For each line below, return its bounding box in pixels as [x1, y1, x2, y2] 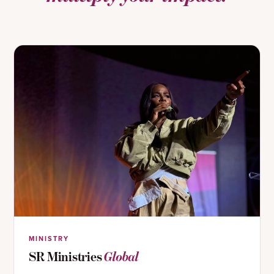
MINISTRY [29, 234, 70, 244]
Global [104, 249, 139, 265]
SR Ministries [29, 249, 105, 265]
